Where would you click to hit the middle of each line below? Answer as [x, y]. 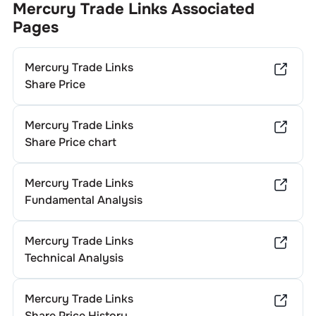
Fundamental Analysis [83, 200]
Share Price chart [70, 142]
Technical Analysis [74, 258]
